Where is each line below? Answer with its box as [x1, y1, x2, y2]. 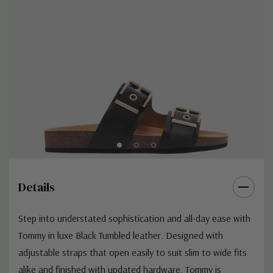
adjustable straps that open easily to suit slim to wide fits [18, 246, 247, 258]
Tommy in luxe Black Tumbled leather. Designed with [18, 229, 223, 241]
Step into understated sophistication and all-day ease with [18, 211, 250, 224]
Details [18, 178, 55, 196]
